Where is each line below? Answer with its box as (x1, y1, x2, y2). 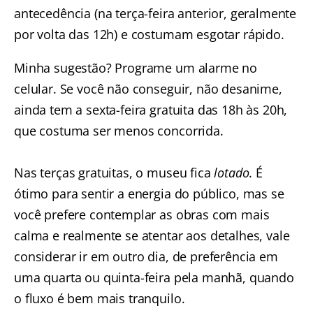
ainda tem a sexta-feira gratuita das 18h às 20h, (14, 101, 288, 119)
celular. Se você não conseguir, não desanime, (14, 80, 282, 98)
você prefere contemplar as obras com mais (14, 206, 270, 224)
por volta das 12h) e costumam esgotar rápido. (14, 26, 284, 43)
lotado (214, 164, 249, 182)
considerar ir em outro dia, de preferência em (14, 248, 278, 265)
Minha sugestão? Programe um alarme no (14, 59, 258, 77)
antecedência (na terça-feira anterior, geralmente (14, 5, 297, 22)
